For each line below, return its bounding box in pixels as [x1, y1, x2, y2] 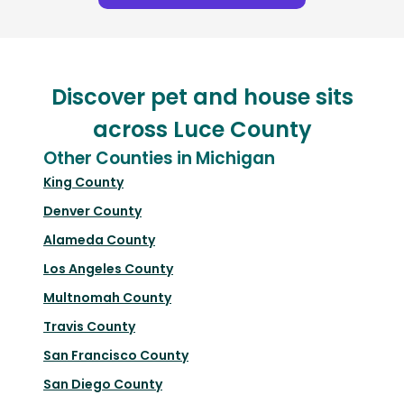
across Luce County [92, 115, 312, 145]
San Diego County [43, 375, 162, 394]
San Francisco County [43, 346, 188, 365]
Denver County [43, 202, 142, 221]
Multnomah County [43, 289, 171, 308]
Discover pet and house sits [50, 82, 353, 113]
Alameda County [43, 231, 155, 250]
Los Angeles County [43, 260, 173, 279]
